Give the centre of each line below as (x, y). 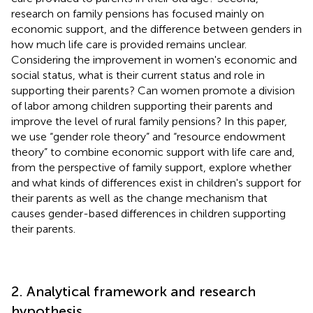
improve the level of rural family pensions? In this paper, (149, 121)
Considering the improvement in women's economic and (154, 59)
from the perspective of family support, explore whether (151, 167)
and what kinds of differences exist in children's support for (156, 182)
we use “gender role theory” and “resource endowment (148, 136)
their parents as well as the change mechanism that (139, 198)
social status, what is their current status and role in (138, 75)
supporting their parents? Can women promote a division (153, 90)
